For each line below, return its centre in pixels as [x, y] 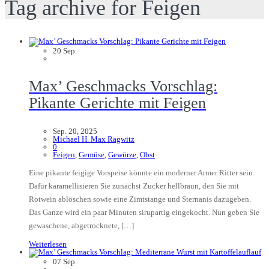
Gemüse [92, 154]
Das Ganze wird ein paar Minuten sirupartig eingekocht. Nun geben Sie [144, 212]
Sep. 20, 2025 [75, 131]
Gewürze [122, 154]
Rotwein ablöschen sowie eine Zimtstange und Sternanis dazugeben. [140, 199]
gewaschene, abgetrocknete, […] [81, 225]
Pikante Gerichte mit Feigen [117, 103]
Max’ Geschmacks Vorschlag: [123, 86]
